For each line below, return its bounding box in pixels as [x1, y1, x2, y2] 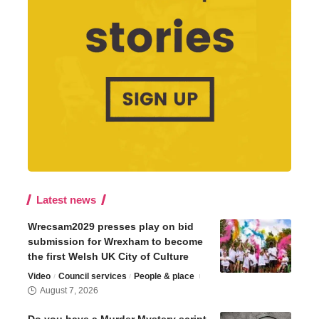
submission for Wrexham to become [28, 236, 203, 248]
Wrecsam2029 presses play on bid [28, 221, 194, 233]
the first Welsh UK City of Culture [28, 251, 189, 263]
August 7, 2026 [40, 286, 98, 296]
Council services [58, 271, 127, 282]
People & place [134, 271, 195, 282]
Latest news [36, 194, 96, 206]
